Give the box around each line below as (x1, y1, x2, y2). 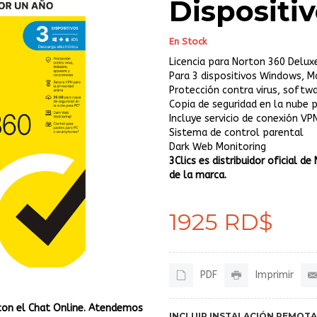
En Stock (169, 36, 207, 47)
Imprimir (255, 269, 294, 281)
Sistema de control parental (169, 127, 304, 139)
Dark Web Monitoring (169, 141, 266, 153)
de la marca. (169, 169, 226, 181)
